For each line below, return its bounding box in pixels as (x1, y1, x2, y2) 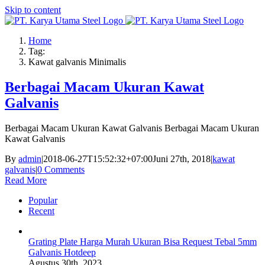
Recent (28, 205, 54, 216)
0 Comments (37, 164, 85, 174)
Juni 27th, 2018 (153, 153, 211, 164)
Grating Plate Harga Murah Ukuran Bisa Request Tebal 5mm (28, 236, 257, 247)
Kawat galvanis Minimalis (28, 57, 126, 67)
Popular (28, 195, 57, 205)
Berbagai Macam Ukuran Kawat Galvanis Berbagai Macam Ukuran (5, 122, 259, 133)
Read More (5, 174, 47, 185)
